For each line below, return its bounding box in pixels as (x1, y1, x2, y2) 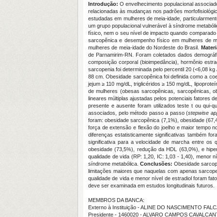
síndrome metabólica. (88, 161, 140, 167)
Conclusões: (140, 161, 174, 167)
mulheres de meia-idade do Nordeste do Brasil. (88, 45, 201, 50)
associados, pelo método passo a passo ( (88, 110, 188, 116)
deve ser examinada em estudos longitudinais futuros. (88, 183, 215, 188)
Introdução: (88, 1, 120, 7)
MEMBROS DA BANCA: (88, 197, 144, 203)
